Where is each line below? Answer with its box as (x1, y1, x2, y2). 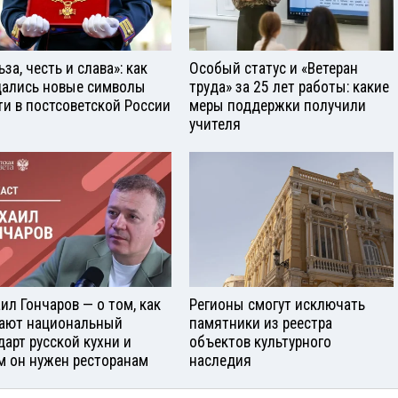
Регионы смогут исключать (189, 296, 365, 314)
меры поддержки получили (189, 96, 366, 115)
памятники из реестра (189, 314, 332, 333)
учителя (189, 115, 241, 133)
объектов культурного (189, 333, 331, 352)
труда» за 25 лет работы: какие (189, 77, 389, 96)
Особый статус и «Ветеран (189, 59, 358, 77)
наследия (189, 352, 251, 370)
